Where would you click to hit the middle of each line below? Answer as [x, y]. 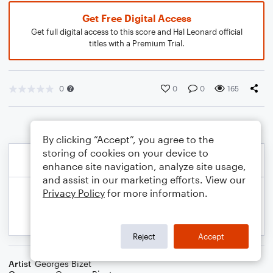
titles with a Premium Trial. [136, 43]
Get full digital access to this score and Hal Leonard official [136, 32]
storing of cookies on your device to [126, 153]
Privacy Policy [74, 193]
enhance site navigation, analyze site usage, [144, 166]
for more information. [156, 193]
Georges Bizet [63, 264]
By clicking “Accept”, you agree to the [128, 139]
